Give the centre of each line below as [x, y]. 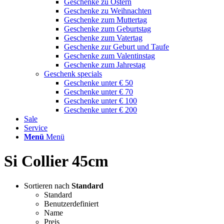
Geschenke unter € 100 [100, 101]
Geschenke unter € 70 [98, 92]
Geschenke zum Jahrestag [105, 65]
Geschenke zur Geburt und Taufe [116, 47]
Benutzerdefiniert [71, 203]
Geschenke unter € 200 [100, 110]
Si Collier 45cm [56, 161]
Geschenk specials [73, 74]
